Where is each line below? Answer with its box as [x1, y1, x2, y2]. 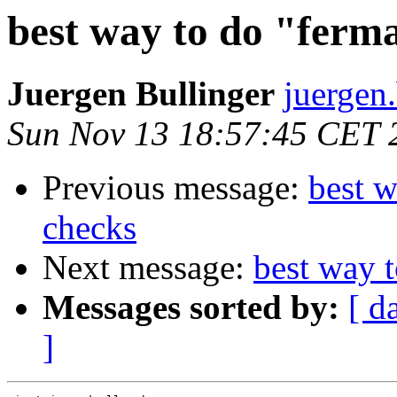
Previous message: [43, 168, 308, 207]
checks [43, 208, 136, 247]
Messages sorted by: [43, 288, 339, 327]
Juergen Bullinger [7, 74, 275, 113]
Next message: [43, 248, 253, 287]
